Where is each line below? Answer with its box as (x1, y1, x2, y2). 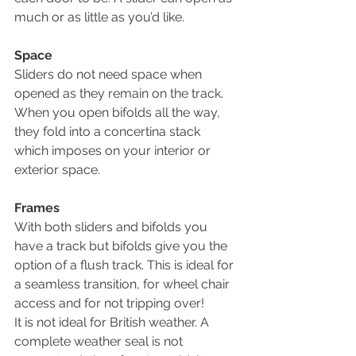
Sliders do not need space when (14, 66, 205, 82)
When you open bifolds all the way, (14, 104, 223, 120)
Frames (14, 199, 60, 215)
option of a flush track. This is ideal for (14, 257, 237, 273)
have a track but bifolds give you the (14, 238, 230, 253)
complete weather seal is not (14, 333, 186, 349)
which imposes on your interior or (14, 142, 214, 158)
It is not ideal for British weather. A (14, 314, 212, 330)
